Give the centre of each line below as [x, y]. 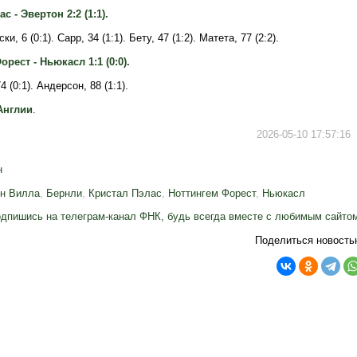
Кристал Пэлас [125, 193]
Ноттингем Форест [212, 193]
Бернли [64, 193]
